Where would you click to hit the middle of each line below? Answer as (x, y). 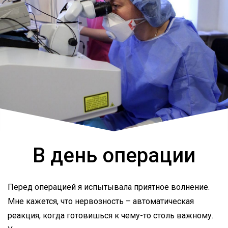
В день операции (114, 155)
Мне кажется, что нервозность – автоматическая (101, 201)
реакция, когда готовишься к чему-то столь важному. (110, 215)
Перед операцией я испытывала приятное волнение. (109, 187)
